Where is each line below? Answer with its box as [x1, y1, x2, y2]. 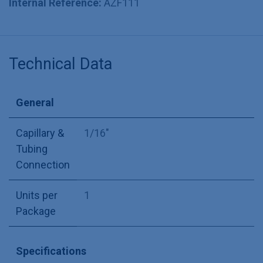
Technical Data [9, 55, 112, 74]
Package [16, 205, 56, 218]
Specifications [16, 245, 86, 258]
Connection [16, 159, 70, 171]
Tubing [16, 143, 48, 156]
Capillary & [16, 127, 64, 140]
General [16, 96, 54, 109]
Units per [16, 189, 58, 202]
